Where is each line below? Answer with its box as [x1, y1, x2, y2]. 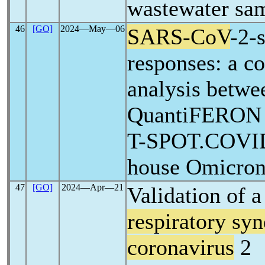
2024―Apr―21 [62, 182, 124, 192]
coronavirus [127, 235, 234, 260]
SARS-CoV [127, 24, 230, 49]
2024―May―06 [60, 24, 125, 34]
